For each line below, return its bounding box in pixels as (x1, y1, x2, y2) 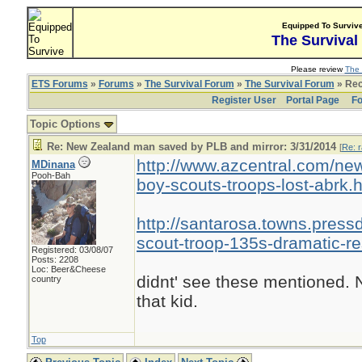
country (31, 274, 61, 284)
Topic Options (29, 118, 103, 130)
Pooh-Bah (31, 170, 70, 180)
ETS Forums (31, 78, 88, 90)
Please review (290, 65, 345, 74)
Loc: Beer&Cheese (31, 264, 106, 274)
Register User (211, 95, 276, 106)
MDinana (31, 158, 75, 170)
